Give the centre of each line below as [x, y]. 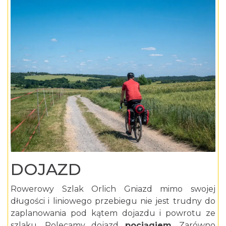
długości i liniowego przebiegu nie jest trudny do [113, 201]
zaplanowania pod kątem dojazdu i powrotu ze [113, 213]
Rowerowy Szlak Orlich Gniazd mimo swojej [113, 189]
